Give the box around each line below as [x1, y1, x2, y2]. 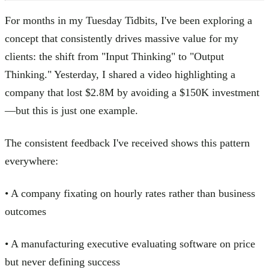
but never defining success [5, 255, 120, 268]
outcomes [5, 205, 46, 217]
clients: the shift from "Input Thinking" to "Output [5, 50, 224, 62]
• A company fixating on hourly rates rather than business [5, 187, 255, 199]
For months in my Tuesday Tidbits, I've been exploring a [5, 14, 252, 26]
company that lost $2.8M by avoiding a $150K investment [5, 86, 259, 98]
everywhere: [5, 154, 58, 167]
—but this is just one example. [5, 104, 138, 116]
